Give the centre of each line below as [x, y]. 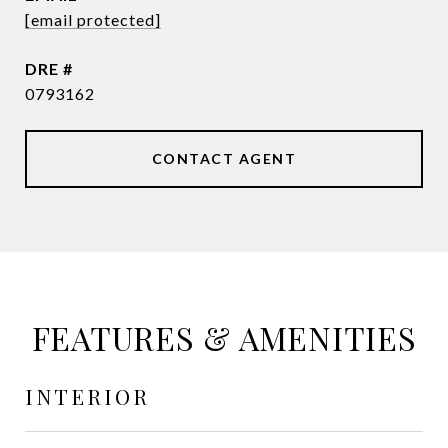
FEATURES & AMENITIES [224, 337]
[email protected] [93, 19]
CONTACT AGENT [224, 158]
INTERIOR [87, 396]
